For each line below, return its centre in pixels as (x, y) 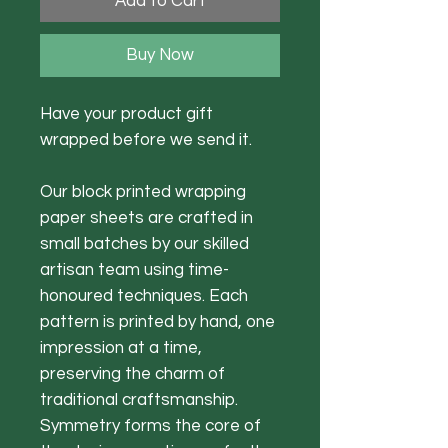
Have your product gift (126, 114)
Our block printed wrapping (143, 192)
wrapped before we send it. (148, 140)
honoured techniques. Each (144, 296)
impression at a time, (121, 348)
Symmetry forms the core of (150, 426)
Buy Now (160, 55)
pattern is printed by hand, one (157, 322)
